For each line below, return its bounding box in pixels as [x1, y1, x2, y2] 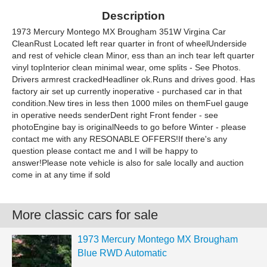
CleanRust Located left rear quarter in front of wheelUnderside [12, 39, 247, 48]
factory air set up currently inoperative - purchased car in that [12, 86, 242, 96]
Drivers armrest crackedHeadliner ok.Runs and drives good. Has [12, 74, 255, 84]
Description [102, 10, 165, 22]
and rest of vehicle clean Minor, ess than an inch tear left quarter [12, 51, 254, 60]
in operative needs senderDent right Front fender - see [12, 110, 218, 120]
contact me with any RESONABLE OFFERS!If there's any [12, 134, 227, 144]
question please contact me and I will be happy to [12, 146, 198, 156]
